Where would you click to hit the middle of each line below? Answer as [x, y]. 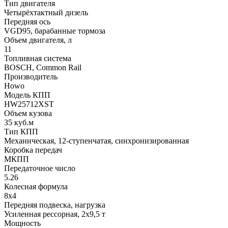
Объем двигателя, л [38, 40]
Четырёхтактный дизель [46, 13]
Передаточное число [40, 168]
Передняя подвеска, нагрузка [55, 205]
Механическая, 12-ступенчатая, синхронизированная [96, 141]
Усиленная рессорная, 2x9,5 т [55, 214]
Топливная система [38, 59]
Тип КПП [21, 132]
